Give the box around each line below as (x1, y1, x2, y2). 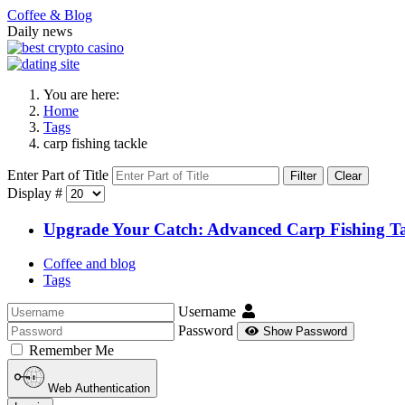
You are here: (43, 87, 127, 102)
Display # (7, 185, 66, 201)
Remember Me (25, 343, 114, 359)
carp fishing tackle (43, 136, 147, 151)
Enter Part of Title (7, 167, 112, 183)
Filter (290, 169, 316, 183)
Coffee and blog (43, 256, 136, 272)
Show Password (262, 325, 347, 339)
